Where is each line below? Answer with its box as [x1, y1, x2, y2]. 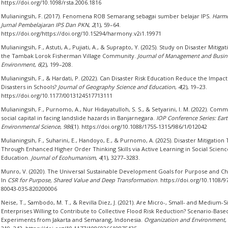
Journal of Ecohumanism [31, 154, 96, 161]
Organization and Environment [144, 216, 225, 223]
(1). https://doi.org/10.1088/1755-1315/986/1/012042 [72, 123, 207, 130]
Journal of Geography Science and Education [58, 83, 175, 91]
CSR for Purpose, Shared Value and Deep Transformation [7, 176, 157, 184]
